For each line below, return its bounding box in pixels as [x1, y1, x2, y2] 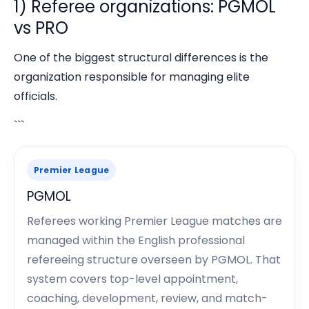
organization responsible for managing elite [14, 69, 250, 85]
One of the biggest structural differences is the [14, 50, 268, 66]
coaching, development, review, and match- [27, 290, 268, 306]
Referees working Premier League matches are [27, 213, 282, 229]
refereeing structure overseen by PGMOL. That [27, 252, 281, 268]
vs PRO [14, 17, 68, 39]
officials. [14, 88, 57, 104]
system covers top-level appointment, [27, 271, 238, 287]
